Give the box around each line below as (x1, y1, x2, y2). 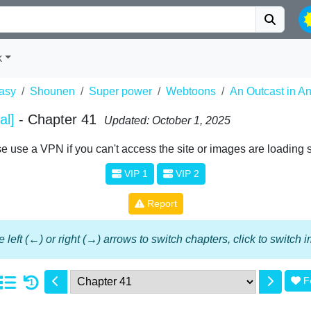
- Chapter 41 (19, 112, 96, 127)
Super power (89, 85, 152, 97)
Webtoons (166, 85, 216, 97)
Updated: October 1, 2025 (104, 115, 230, 126)
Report (144, 198, 177, 209)
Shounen (30, 85, 75, 97)
